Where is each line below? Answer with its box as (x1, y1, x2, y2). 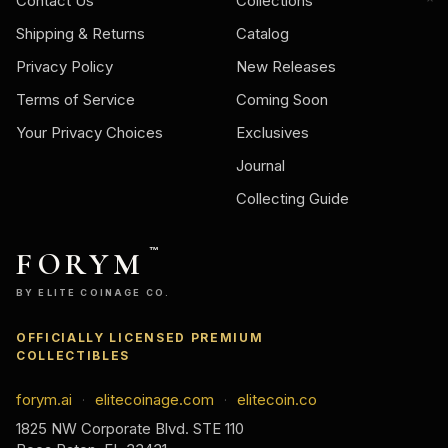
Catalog (236, 24, 289, 44)
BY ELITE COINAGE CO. (16, 287, 171, 299)
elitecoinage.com (95, 390, 214, 410)
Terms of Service (16, 90, 135, 110)
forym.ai (16, 390, 72, 410)
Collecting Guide (236, 189, 349, 209)
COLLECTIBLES (16, 348, 131, 364)
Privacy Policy (16, 57, 113, 77)
